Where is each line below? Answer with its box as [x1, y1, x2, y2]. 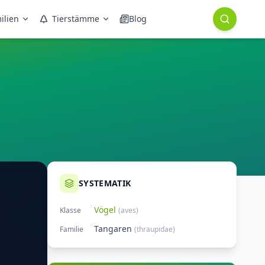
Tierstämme [52, 13, 99, 24]
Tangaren [94, 223, 132, 234]
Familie [60, 224, 83, 234]
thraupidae [137, 224, 173, 234]
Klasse [60, 205, 81, 215]
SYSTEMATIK [79, 177, 131, 189]
